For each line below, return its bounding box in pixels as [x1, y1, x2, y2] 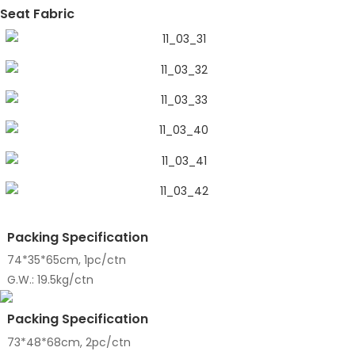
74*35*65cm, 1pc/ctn [6, 252, 129, 269]
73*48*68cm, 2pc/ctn [6, 334, 134, 350]
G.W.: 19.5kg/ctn [6, 272, 94, 288]
